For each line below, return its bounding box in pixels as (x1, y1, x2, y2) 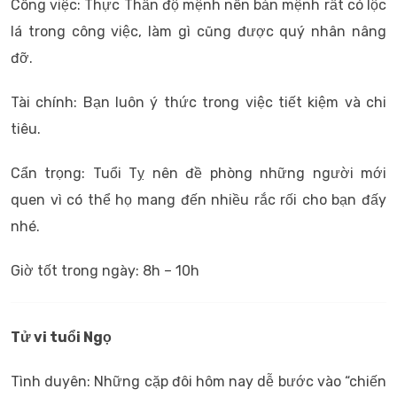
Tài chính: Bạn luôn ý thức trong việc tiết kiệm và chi (11, 94, 386, 111)
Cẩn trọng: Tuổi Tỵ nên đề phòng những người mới (11, 165, 386, 182)
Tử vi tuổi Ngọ (11, 329, 112, 346)
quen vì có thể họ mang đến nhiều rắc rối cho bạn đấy (11, 191, 386, 208)
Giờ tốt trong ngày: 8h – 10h (11, 262, 199, 279)
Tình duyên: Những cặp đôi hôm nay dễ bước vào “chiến (11, 373, 386, 390)
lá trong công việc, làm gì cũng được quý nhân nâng (11, 23, 386, 40)
